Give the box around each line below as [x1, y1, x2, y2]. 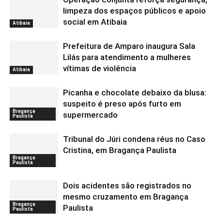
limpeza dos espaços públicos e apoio [63, 6, 206, 15]
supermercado [63, 110, 118, 120]
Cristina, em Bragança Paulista [63, 145, 176, 155]
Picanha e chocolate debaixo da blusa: [63, 88, 206, 97]
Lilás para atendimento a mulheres [63, 52, 191, 62]
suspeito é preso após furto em [63, 99, 181, 108]
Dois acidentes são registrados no [63, 181, 191, 190]
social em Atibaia [63, 17, 127, 27]
